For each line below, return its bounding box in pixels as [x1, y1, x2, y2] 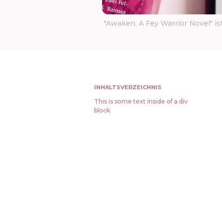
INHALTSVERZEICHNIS [94, 84, 162, 91]
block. [94, 107, 111, 114]
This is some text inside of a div [94, 98, 188, 105]
